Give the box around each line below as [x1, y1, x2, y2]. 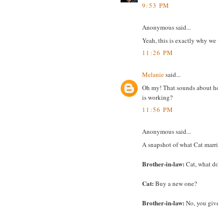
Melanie [142, 70, 164, 79]
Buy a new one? [154, 179, 197, 188]
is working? [142, 92, 173, 102]
